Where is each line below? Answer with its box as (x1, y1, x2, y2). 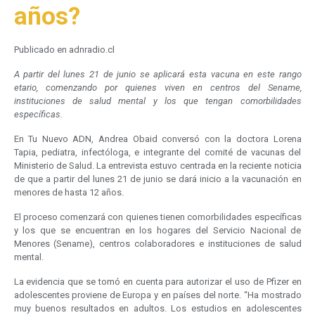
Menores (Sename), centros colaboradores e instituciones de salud (13, 238, 302, 250)
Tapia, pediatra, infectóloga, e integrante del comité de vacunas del (13, 147, 302, 158)
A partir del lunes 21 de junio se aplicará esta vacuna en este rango (13, 69, 302, 80)
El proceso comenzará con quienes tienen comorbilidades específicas (13, 212, 302, 223)
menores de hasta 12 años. (13, 187, 124, 198)
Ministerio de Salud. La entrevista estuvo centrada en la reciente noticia (13, 160, 302, 172)
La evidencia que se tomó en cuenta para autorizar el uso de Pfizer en (13, 276, 302, 288)
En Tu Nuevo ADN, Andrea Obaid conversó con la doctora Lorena (13, 134, 302, 145)
